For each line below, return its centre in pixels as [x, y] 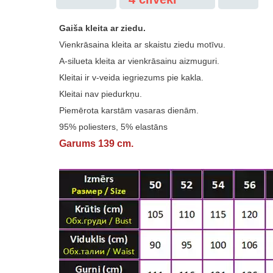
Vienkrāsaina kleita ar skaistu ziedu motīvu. [142, 44]
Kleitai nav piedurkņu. [101, 94]
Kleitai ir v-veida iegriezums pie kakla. [131, 77]
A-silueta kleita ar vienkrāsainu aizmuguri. [139, 61]
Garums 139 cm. [96, 143]
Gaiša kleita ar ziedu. [102, 28]
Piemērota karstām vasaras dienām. [129, 110]
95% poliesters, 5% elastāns [113, 126]
